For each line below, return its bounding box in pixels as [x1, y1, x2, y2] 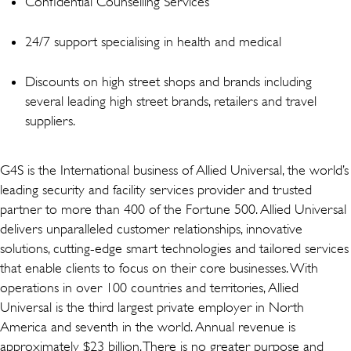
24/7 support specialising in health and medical [25, 33, 285, 49]
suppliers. [25, 112, 75, 128]
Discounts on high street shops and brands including [25, 73, 312, 89]
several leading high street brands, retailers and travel [25, 92, 317, 109]
